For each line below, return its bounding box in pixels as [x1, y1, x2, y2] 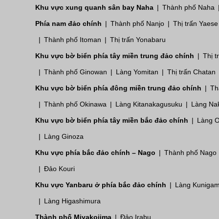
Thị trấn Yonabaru [110, 35, 166, 44]
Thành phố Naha [162, 3, 215, 11]
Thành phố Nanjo [110, 19, 164, 27]
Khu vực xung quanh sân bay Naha [35, 3, 153, 11]
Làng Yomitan [116, 67, 158, 76]
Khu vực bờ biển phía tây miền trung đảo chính [35, 51, 194, 60]
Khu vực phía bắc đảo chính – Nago [35, 148, 155, 156]
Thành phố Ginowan [44, 67, 107, 76]
